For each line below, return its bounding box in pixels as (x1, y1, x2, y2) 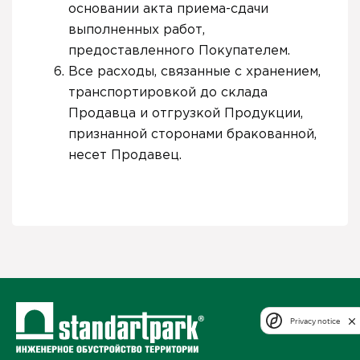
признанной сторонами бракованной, (68, 128, 317, 141)
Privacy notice (290, 316, 340, 325)
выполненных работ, (68, 23, 205, 36)
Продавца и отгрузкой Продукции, (68, 107, 303, 120)
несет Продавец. (68, 149, 182, 162)
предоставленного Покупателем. (68, 44, 290, 57)
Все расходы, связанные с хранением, (68, 65, 321, 78)
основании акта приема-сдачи (68, 2, 268, 15)
